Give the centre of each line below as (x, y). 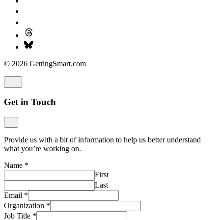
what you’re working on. (42, 149)
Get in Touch (30, 102)
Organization (25, 206)
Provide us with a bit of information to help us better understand (102, 140)
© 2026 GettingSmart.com (45, 63)
